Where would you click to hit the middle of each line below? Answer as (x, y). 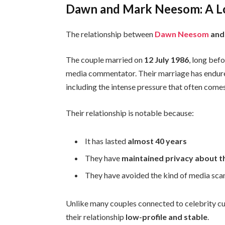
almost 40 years (157, 141)
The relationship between (110, 34)
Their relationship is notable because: (130, 113)
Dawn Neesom (182, 34)
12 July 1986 (167, 60)
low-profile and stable (167, 216)
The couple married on (105, 60)
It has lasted (106, 141)
